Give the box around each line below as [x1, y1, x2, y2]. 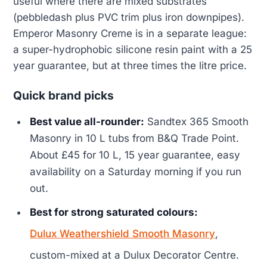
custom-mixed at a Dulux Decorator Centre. [30, 249, 240, 262]
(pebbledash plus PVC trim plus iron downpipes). [13, 11, 244, 24]
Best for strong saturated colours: [30, 206, 198, 219]
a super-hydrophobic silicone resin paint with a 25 [13, 44, 252, 56]
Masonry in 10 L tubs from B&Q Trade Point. [30, 132, 240, 145]
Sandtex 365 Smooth [144, 116, 249, 128]
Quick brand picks [13, 88, 114, 103]
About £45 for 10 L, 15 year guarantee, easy [30, 149, 241, 162]
